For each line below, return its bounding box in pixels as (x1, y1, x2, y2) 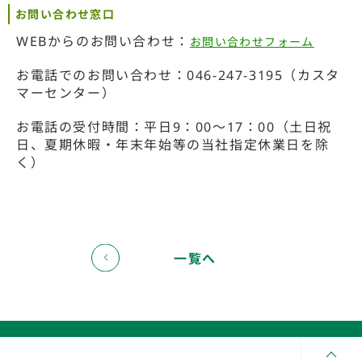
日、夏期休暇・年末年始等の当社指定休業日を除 (16, 136, 330, 154)
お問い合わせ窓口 (15, 6, 116, 22)
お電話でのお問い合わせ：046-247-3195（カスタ (16, 66, 340, 84)
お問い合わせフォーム (189, 34, 314, 49)
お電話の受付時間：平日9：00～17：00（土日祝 (16, 118, 333, 136)
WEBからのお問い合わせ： (16, 32, 190, 50)
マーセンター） (16, 84, 116, 102)
